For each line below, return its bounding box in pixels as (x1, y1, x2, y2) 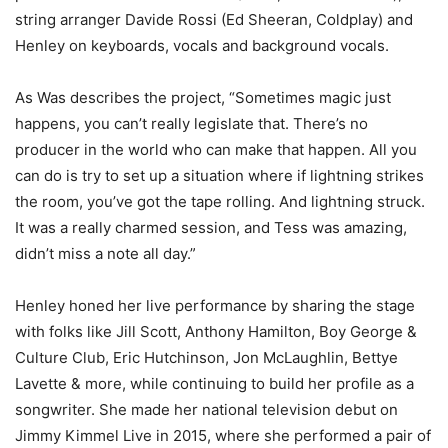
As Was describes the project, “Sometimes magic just (15, 87, 391, 107)
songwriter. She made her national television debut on (15, 399, 398, 419)
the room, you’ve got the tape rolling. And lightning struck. (15, 191, 425, 211)
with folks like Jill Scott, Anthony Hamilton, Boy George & (15, 321, 417, 341)
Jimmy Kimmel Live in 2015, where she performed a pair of (15, 425, 431, 445)
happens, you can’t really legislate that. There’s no (15, 113, 368, 133)
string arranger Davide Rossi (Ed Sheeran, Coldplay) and (15, 9, 413, 29)
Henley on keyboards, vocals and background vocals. (15, 35, 389, 55)
